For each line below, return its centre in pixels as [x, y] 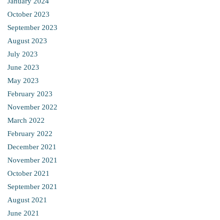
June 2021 [23, 213]
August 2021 [27, 200]
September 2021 [32, 187]
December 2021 [32, 147]
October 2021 [28, 173]
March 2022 [26, 120]
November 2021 [32, 160]
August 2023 [27, 41]
